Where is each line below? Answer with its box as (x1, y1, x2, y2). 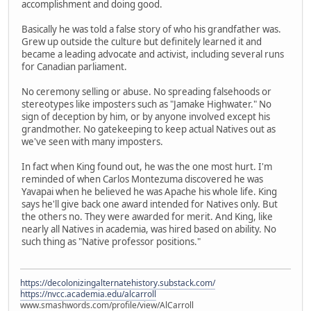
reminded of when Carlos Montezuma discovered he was (22, 173, 263, 186)
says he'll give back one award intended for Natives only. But (22, 198, 278, 211)
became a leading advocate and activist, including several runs (22, 48, 284, 61)
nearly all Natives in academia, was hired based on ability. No (22, 223, 276, 236)
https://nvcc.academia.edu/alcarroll (20, 287, 156, 300)
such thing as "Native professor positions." (22, 235, 201, 249)
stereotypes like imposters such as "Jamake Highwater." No (22, 98, 271, 111)
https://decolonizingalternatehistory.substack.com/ (20, 276, 215, 289)
